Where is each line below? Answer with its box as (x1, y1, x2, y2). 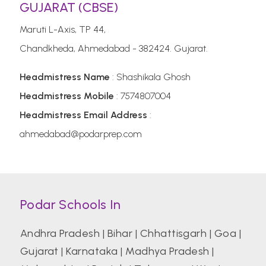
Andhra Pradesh (20, 227, 100, 240)
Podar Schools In (20, 197, 121, 213)
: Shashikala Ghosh (110, 71, 191, 83)
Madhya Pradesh (125, 245, 210, 258)
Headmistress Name (20, 71, 110, 83)
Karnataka (66, 245, 118, 258)
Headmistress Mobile (20, 90, 115, 102)
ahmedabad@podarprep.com (20, 128, 142, 140)
